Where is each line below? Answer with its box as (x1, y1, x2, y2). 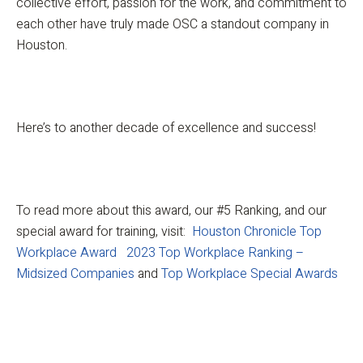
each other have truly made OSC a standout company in (16, 15, 329, 34)
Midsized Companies (16, 264, 135, 284)
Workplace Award (16, 243, 117, 263)
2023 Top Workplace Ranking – (126, 243, 304, 263)
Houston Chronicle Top (192, 222, 322, 241)
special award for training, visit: (16, 222, 192, 241)
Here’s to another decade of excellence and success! (16, 118, 316, 138)
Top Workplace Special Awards (161, 264, 338, 284)
